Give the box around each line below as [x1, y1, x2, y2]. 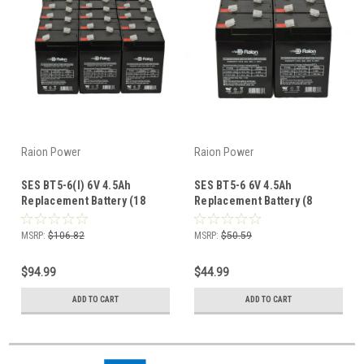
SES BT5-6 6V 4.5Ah [194, 178, 292, 192]
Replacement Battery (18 [21, 193, 145, 207]
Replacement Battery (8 [194, 193, 313, 207]
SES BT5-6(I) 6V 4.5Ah [21, 178, 132, 192]
